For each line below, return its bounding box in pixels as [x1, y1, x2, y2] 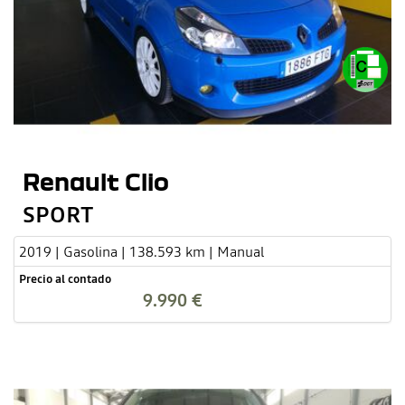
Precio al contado [19, 270, 111, 287]
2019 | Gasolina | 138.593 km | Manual [19, 240, 264, 261]
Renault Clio [23, 166, 169, 194]
